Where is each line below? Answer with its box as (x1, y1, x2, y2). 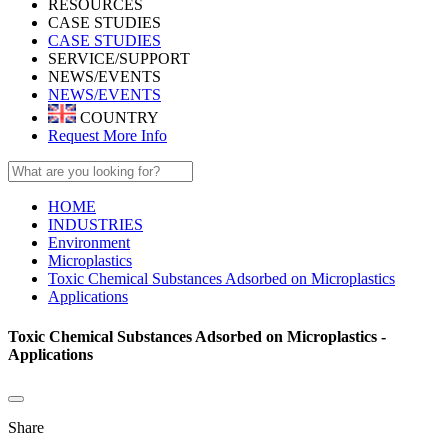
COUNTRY (76, 109, 159, 127)
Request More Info (48, 127, 167, 145)
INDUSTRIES (48, 216, 143, 234)
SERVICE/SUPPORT (48, 50, 190, 67)
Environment (48, 234, 130, 252)
